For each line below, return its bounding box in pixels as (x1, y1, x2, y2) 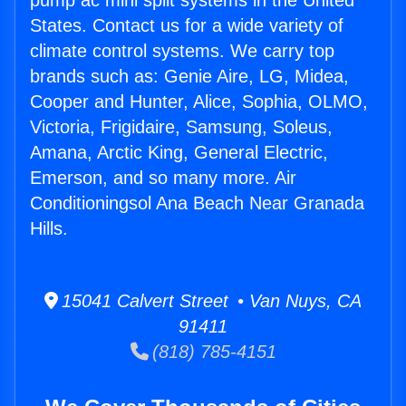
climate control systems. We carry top (30, 41, 334, 62)
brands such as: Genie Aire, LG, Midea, (30, 66, 349, 87)
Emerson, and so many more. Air (30, 168, 296, 188)
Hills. (30, 218, 68, 239)
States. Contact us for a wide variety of (30, 15, 343, 36)
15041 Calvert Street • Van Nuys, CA (58, 291, 362, 312)
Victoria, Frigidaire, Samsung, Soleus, (30, 117, 333, 138)
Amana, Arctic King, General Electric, (30, 142, 328, 163)
